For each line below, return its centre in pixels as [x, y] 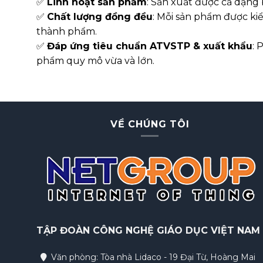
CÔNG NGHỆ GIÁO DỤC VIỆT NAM [176, 231]
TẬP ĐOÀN [65, 231]
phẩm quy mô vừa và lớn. [95, 61]
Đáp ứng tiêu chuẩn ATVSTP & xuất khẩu [150, 46]
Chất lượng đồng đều [100, 17]
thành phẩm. [67, 32]
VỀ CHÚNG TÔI [150, 124]
